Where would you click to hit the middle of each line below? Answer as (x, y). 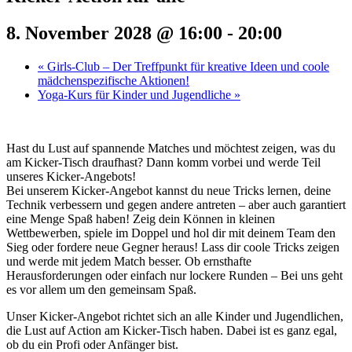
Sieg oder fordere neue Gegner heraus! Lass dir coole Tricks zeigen (173, 247)
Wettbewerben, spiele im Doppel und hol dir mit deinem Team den (171, 233)
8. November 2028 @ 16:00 (114, 33)
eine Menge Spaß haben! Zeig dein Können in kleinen (141, 218)
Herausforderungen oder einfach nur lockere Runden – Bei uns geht (174, 275)
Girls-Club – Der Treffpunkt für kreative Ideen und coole (187, 66)
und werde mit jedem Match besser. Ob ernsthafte (129, 261)
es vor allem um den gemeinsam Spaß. (101, 289)
